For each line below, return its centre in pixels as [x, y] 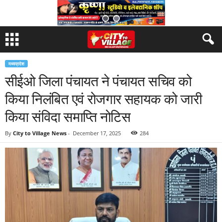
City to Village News [40, 133]
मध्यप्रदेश [16, 64]
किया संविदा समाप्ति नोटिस [68, 116]
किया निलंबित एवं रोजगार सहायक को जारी [104, 99]
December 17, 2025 [97, 133]
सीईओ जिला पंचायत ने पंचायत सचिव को [98, 81]
